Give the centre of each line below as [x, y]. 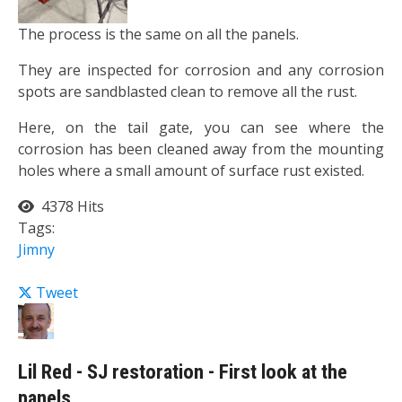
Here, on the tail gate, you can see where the [201, 127]
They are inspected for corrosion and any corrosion [201, 70]
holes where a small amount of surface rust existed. [191, 170]
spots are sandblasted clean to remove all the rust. [188, 91]
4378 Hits [69, 206]
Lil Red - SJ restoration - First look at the [183, 372]
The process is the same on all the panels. [158, 34]
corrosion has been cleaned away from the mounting [201, 149]
